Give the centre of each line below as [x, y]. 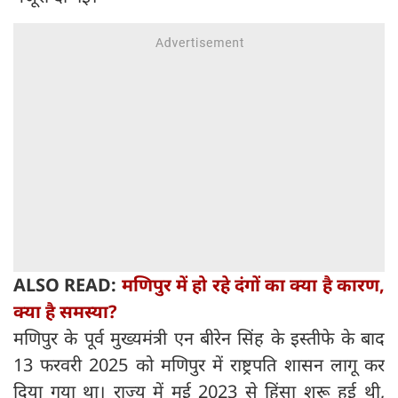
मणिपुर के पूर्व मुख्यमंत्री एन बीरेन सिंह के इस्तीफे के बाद [199, 338]
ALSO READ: [68, 285]
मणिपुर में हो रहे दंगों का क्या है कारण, [253, 285]
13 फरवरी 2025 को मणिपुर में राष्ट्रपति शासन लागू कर [199, 365]
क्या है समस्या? [65, 312]
